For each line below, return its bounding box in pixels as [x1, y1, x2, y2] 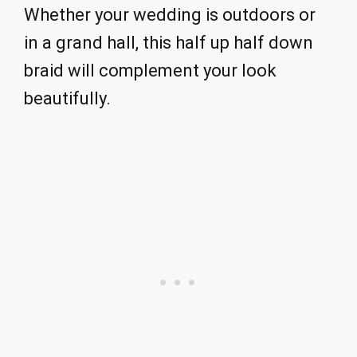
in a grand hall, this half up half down [24, 32, 313, 53]
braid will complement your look [24, 60, 277, 80]
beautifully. [24, 88, 111, 108]
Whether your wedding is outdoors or [24, 4, 316, 25]
